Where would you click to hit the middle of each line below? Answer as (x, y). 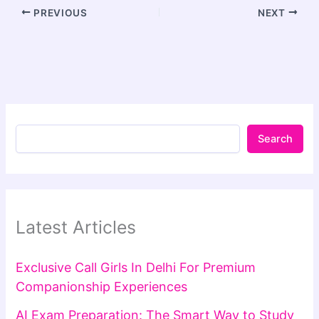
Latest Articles (76, 228)
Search (275, 139)
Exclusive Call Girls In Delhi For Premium (136, 267)
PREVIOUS (59, 12)
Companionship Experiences (102, 286)
